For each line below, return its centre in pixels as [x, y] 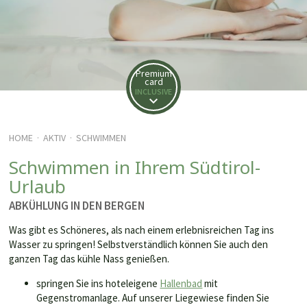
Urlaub [38, 186]
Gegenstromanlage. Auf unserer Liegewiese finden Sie [153, 298]
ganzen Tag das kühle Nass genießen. [89, 259]
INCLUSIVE [153, 91]
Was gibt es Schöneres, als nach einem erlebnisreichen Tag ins [142, 230]
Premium [153, 73]
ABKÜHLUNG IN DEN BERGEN [77, 206]
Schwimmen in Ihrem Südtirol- [135, 167]
